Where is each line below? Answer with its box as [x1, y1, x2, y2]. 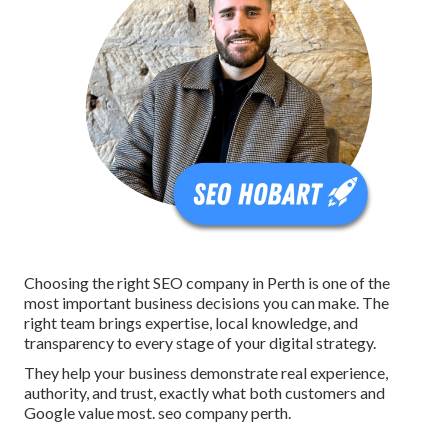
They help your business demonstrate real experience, [24, 363, 388, 383]
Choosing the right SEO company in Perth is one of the [24, 273, 390, 293]
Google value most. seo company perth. [24, 403, 291, 423]
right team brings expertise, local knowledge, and [24, 313, 358, 333]
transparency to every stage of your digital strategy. [24, 333, 376, 353]
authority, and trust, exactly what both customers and [24, 383, 385, 403]
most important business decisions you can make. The [24, 293, 389, 313]
